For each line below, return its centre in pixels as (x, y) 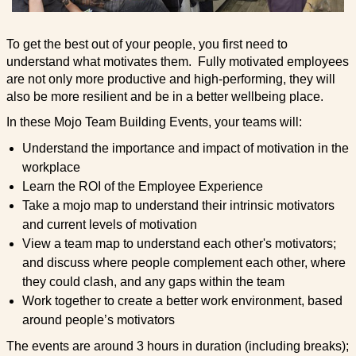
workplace (51, 168)
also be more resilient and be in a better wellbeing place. (164, 97)
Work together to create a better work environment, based (182, 301)
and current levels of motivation (109, 225)
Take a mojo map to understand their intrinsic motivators (178, 206)
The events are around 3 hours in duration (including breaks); (177, 346)
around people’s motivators (98, 320)
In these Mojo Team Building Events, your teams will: (154, 122)
